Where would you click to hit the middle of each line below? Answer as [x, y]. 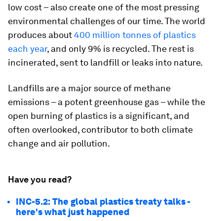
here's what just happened [73, 212]
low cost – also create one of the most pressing [104, 7]
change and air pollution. [59, 143]
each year [27, 49]
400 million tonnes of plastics [135, 35]
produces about [41, 35]
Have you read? [40, 179]
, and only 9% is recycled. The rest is [120, 49]
